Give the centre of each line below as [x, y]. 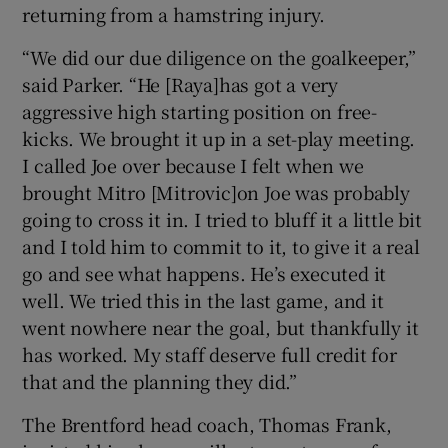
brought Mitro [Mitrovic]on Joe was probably [216, 191]
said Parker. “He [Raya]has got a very [180, 83]
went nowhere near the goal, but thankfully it [220, 326]
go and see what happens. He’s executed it [204, 272]
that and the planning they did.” [160, 380]
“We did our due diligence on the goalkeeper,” [219, 56]
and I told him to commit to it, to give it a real [221, 245]
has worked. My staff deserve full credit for [209, 353]
